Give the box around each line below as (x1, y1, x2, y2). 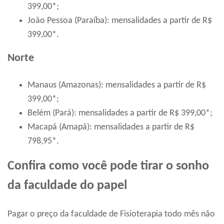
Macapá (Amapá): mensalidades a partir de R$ (27, 122, 194, 132)
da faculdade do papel (7, 178, 127, 192)
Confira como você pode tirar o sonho (7, 159, 209, 173)
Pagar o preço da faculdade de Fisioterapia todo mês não (7, 209, 215, 219)
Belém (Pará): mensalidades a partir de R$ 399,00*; (27, 108, 212, 118)
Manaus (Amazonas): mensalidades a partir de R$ (27, 80, 206, 90)
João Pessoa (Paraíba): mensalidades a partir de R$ (27, 15, 212, 25)
